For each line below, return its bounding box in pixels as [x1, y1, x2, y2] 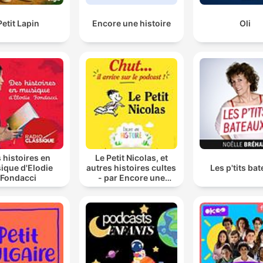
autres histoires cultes [86, 162, 177, 173]
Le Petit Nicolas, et [95, 152, 168, 163]
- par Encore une [97, 172, 165, 183]
